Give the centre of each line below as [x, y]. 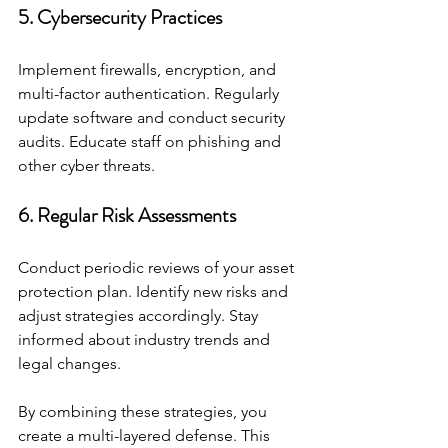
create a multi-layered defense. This [146, 435]
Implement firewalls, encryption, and [149, 69]
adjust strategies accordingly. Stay [140, 315]
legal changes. [69, 363]
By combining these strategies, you [144, 411]
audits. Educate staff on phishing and [151, 141]
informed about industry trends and [146, 339]
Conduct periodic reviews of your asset [158, 267]
